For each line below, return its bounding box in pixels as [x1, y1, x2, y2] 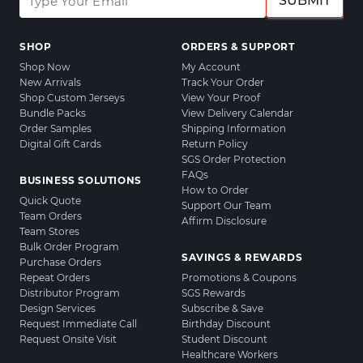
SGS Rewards [181, 287, 246, 300]
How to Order [181, 184, 249, 197]
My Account [181, 61, 241, 74]
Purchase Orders [19, 256, 101, 269]
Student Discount [181, 333, 267, 346]
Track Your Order [181, 76, 264, 89]
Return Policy [181, 138, 248, 151]
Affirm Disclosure [181, 215, 267, 228]
